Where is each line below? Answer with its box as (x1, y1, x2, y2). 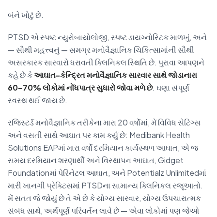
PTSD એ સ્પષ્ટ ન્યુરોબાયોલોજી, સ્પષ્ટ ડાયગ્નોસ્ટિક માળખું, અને (8, 32, 207, 42)
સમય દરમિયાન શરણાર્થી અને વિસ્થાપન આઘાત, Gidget (8, 155, 184, 165)
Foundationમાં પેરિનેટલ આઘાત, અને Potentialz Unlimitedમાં (8, 168, 206, 178)
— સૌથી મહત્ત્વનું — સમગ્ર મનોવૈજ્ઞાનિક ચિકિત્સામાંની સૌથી (8, 45, 194, 55)
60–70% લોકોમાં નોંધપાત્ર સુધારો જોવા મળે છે (8, 82, 153, 93)
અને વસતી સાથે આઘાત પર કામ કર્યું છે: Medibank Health (8, 130, 190, 140)
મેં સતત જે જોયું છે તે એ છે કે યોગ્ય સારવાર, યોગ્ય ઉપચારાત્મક (8, 193, 201, 203)
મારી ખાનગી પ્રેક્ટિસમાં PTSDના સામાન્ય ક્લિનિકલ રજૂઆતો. (8, 180, 203, 190)
